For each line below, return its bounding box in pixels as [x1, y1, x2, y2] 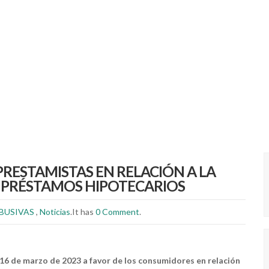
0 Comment [95, 207, 139, 217]
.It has [70, 207, 95, 217]
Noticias [40, 207, 70, 217]
